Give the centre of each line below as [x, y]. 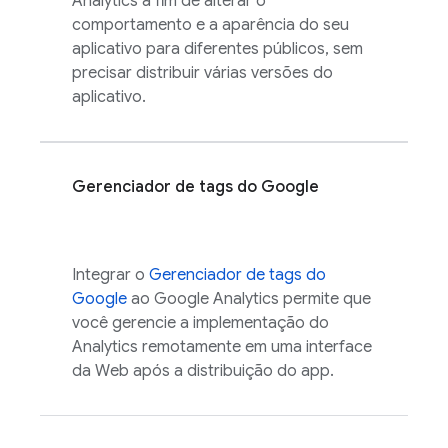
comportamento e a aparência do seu [210, 25]
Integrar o [110, 275]
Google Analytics [216, 299]
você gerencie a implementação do [200, 323]
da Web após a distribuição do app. [203, 371]
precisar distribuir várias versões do [202, 73]
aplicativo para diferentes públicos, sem [217, 49]
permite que [325, 299]
